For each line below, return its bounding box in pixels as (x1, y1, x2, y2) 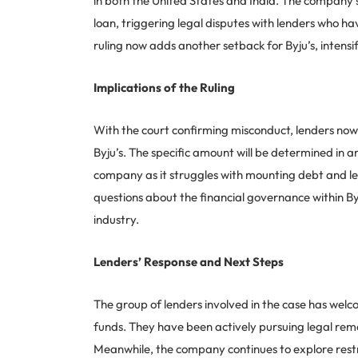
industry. (93, 212, 139, 228)
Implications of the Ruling (93, 80, 235, 96)
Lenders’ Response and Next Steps (93, 254, 284, 270)
